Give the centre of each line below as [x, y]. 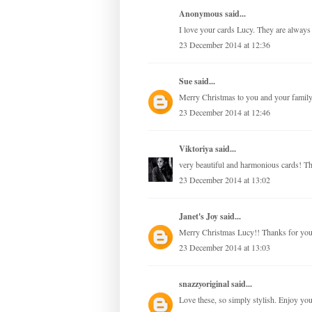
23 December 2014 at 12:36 [225, 45]
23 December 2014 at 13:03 [225, 248]
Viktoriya [196, 149]
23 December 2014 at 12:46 [225, 112]
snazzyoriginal [204, 284]
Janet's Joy [198, 217]
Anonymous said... [212, 14]
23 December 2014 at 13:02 [225, 180]
